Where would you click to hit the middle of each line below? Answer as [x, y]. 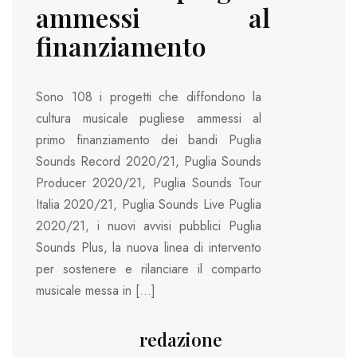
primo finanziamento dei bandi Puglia [149, 139]
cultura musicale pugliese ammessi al [149, 118]
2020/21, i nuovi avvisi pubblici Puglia [149, 226]
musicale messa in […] [96, 290]
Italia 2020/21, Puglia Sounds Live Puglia [149, 204]
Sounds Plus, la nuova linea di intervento [149, 247]
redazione [180, 339]
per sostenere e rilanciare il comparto [149, 269]
